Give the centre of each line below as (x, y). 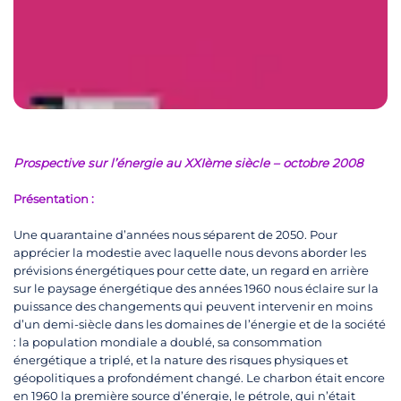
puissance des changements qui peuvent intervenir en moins (193, 307)
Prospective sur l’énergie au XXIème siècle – (148, 163)
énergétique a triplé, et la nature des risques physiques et (181, 360)
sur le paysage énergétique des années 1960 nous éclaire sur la (196, 289)
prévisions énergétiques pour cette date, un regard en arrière (191, 271)
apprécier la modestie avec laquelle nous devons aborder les (190, 253)
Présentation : (54, 199)
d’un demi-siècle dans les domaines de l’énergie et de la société (200, 324)
